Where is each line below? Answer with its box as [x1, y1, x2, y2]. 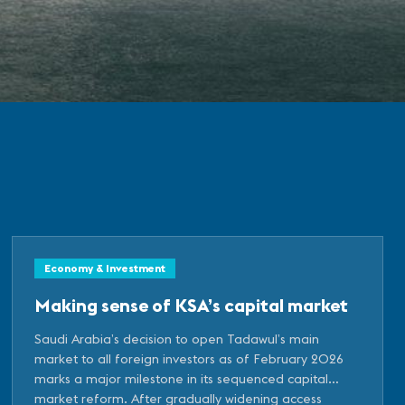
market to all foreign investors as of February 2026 [34, 350, 344, 367]
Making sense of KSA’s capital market [34, 293, 349, 316]
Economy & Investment [44, 260, 166, 275]
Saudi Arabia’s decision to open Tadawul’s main [34, 330, 320, 347]
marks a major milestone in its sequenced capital [34, 370, 329, 387]
